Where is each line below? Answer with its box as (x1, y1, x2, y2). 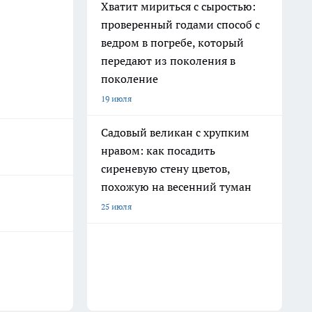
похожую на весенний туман (101, 180, 251, 194)
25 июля (101, 201, 132, 212)
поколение (101, 72, 158, 86)
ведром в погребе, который (101, 36, 244, 49)
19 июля (101, 93, 132, 104)
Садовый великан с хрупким (101, 125, 249, 139)
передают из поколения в (101, 54, 235, 68)
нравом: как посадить (101, 143, 215, 157)
